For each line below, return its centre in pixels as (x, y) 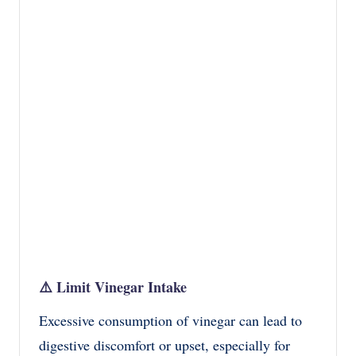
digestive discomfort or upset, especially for (164, 344)
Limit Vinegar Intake (122, 286)
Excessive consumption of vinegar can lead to (170, 320)
